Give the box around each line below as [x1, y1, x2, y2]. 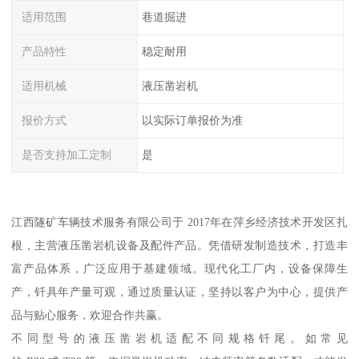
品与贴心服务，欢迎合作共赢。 [11, 309, 169, 322]
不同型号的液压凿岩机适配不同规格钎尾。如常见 [11, 332, 348, 345]
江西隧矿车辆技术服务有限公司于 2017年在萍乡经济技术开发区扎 [11, 216, 348, 229]
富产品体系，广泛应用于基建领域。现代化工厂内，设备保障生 [11, 262, 348, 276]
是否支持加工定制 [22, 147, 112, 161]
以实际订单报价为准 [141, 113, 243, 127]
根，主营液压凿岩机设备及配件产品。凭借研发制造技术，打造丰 [11, 239, 348, 252]
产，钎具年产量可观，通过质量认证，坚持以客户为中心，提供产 [11, 285, 348, 299]
